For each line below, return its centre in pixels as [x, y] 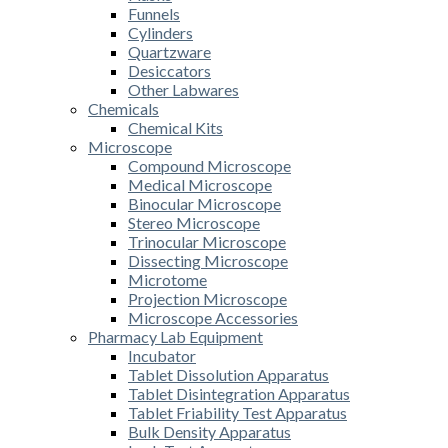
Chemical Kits [175, 127]
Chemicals [123, 108]
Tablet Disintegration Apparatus [239, 393]
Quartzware [169, 51]
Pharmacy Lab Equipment [175, 336]
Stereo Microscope [194, 222]
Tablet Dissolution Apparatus [228, 374]
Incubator [162, 355]
